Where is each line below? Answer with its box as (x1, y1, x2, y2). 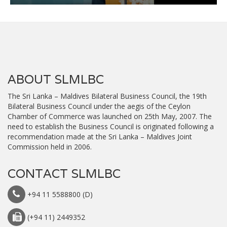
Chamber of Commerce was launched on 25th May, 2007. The (8, 111, 212, 122)
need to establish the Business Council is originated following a (8, 122, 214, 132)
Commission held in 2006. (8, 142, 92, 152)
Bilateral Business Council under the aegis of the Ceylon (8, 101, 191, 111)
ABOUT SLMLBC (8, 71, 104, 88)
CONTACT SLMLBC (8, 166, 121, 182)
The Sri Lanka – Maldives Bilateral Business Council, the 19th (8, 91, 207, 101)
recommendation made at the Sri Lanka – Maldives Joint (8, 132, 192, 142)
